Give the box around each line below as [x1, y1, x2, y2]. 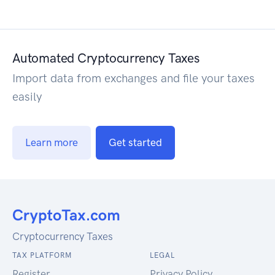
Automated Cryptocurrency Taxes [12, 50, 199, 66]
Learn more [25, 136, 78, 149]
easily [12, 89, 42, 104]
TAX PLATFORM [12, 250, 72, 260]
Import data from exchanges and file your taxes [12, 71, 255, 85]
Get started [109, 136, 162, 149]
